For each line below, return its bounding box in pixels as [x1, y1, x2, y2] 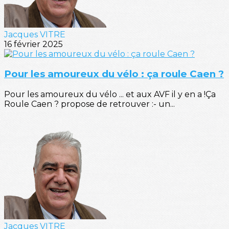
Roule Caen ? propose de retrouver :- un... [4, 99, 175, 109]
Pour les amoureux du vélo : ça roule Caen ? [4, 68, 224, 80]
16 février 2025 [4, 39, 63, 49]
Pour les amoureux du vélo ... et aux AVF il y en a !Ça [4, 89, 216, 100]
